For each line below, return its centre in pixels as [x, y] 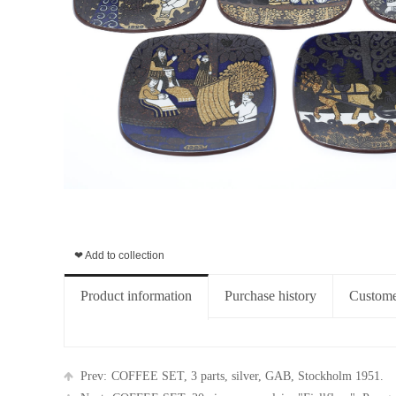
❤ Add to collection [119, 255]
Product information [136, 296]
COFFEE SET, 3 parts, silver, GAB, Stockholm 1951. [247, 376]
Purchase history [270, 296]
